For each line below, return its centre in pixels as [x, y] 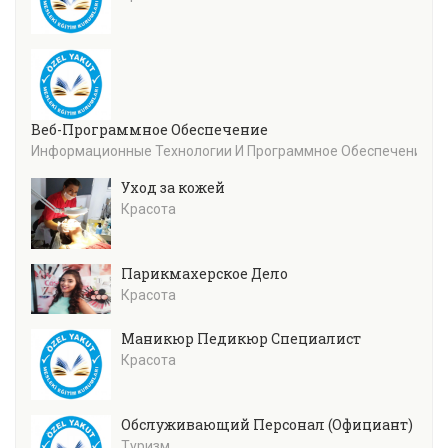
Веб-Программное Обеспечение [149, 130]
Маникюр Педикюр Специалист [241, 338]
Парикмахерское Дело [204, 273]
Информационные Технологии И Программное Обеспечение [230, 151]
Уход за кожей [173, 188]
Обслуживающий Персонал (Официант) [267, 424]
